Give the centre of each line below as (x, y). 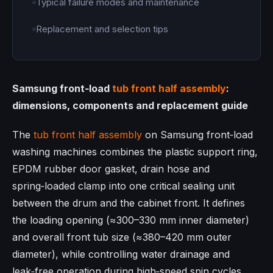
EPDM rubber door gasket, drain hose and (111, 169)
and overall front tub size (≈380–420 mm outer (122, 237)
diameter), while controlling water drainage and (121, 254)
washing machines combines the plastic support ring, (135, 152)
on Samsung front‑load (197, 135)
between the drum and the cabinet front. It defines (129, 203)
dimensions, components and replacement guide (130, 106)
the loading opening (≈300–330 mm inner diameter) (131, 220)
